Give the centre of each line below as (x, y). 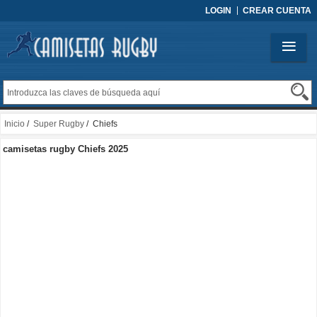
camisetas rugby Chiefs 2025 (65, 149)
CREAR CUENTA (277, 11)
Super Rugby (59, 124)
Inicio (15, 124)
